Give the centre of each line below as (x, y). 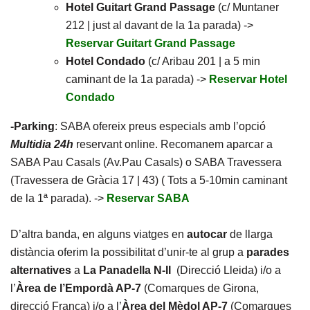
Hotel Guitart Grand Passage (140, 7)
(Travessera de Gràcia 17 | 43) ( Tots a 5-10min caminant (149, 180)
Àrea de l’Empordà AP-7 (80, 288)
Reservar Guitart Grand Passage (151, 43)
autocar (207, 234)
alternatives (42, 270)
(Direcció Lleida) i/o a (229, 270)
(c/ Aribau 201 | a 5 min (203, 61)
